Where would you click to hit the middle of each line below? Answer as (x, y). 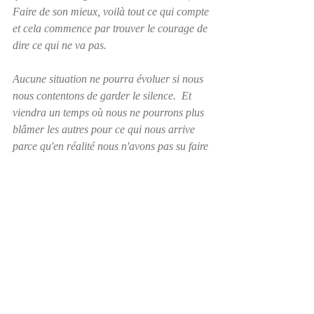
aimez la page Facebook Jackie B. (91, 230)
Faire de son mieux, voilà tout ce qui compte (112, 11)
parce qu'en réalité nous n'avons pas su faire (112, 146)
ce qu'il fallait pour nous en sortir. (87, 163)
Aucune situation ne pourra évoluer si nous (109, 78)
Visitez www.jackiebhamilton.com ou (98, 213)
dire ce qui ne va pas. (61, 45)
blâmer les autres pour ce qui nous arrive (105, 129)
